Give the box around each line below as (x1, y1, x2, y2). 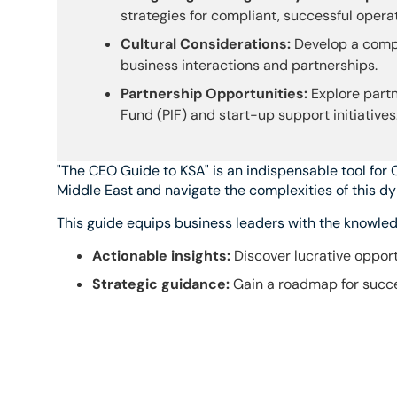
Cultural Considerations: (121, 35, 291, 54)
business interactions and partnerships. (121, 56, 378, 75)
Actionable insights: (92, 245, 230, 265)
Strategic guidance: (92, 274, 230, 293)
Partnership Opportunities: (121, 84, 307, 104)
